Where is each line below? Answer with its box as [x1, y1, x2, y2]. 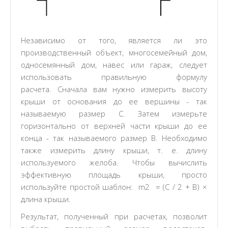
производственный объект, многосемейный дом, [21, 47, 207, 58]
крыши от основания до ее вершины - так [21, 96, 207, 106]
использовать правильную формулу [21, 72, 207, 82]
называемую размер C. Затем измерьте [21, 108, 207, 119]
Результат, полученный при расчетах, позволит [21, 211, 207, 221]
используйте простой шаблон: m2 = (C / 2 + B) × [21, 182, 207, 192]
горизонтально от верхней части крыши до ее [21, 121, 207, 131]
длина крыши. [21, 194, 71, 204]
